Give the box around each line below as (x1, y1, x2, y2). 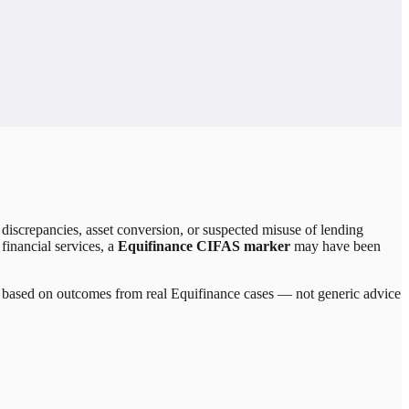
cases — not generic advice (240, 285, 401, 301)
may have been (290, 237, 381, 254)
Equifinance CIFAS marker (118, 237, 290, 254)
